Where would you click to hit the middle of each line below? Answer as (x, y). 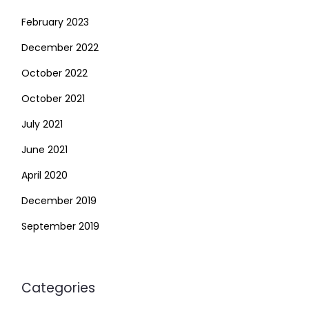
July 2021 (42, 124)
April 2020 (44, 175)
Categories (58, 288)
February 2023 (55, 22)
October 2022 (54, 73)
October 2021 (53, 99)
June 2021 (44, 150)
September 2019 (60, 226)
